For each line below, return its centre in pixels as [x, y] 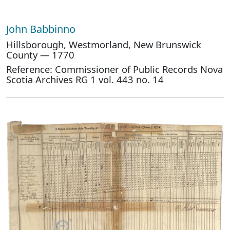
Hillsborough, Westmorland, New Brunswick [104, 44]
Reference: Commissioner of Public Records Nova [114, 69]
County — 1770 [40, 55]
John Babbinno [42, 29]
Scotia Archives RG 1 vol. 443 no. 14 [85, 79]
